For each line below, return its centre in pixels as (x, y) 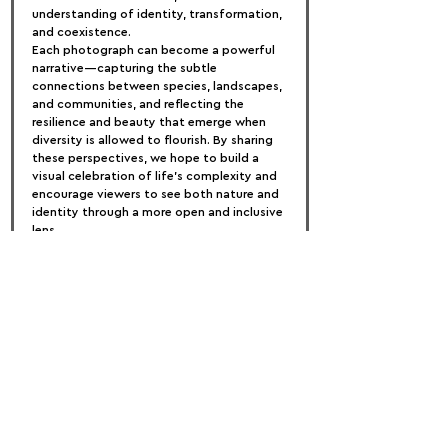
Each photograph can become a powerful (155, 50)
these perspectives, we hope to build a (147, 158)
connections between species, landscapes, (158, 86)
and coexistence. (81, 32)
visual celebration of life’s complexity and (156, 176)
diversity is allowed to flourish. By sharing (154, 140)
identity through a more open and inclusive (159, 212)
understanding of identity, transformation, (158, 14)
